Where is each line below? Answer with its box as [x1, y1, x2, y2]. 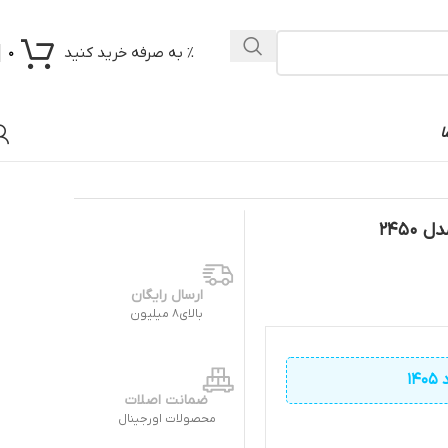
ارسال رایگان [130, 286, 203, 305]
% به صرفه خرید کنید [64, 43, 194, 63]
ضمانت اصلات [125, 391, 209, 410]
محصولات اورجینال [117, 411, 216, 427]
